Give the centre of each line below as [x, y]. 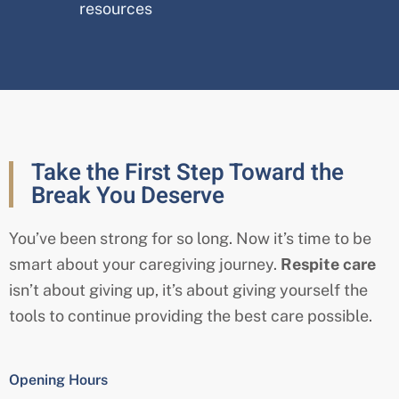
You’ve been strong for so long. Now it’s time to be [190, 238]
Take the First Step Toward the [187, 172]
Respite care [328, 264]
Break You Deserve [128, 195]
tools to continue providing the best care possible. [191, 315]
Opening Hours [58, 380]
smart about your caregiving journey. [145, 264]
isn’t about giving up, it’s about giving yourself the [188, 289]
